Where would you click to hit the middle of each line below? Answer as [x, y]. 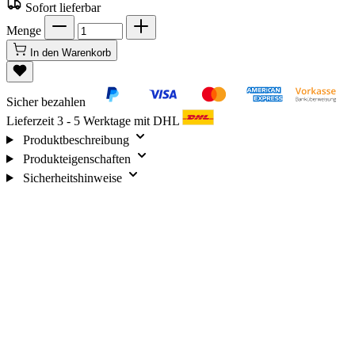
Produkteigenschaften [76, 158]
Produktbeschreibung [76, 139]
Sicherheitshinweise [72, 177]
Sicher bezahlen [48, 101]
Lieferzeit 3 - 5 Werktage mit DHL [94, 120]
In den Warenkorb [71, 52]
